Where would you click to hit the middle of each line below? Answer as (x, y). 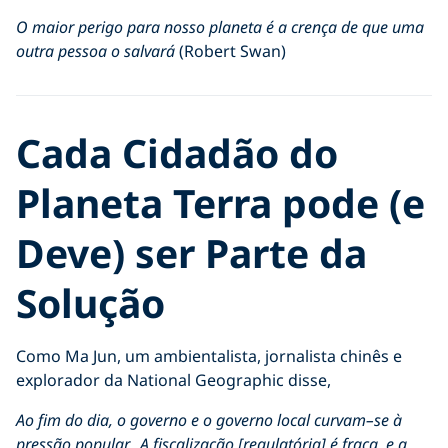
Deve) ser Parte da (191, 252)
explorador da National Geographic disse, (173, 379)
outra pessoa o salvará (95, 50)
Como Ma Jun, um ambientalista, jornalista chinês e (209, 355)
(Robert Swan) (230, 50)
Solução (90, 302)
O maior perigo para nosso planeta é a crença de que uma (220, 26)
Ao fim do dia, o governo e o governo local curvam (191, 419)
